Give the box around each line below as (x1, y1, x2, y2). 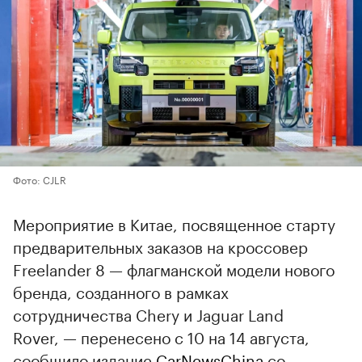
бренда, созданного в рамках (13, 278, 229, 303)
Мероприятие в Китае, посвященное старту (13, 210, 335, 235)
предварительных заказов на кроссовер (13, 233, 308, 258)
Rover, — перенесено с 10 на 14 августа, (13, 323, 309, 348)
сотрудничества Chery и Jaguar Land (13, 301, 284, 326)
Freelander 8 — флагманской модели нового (13, 255, 335, 280)
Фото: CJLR (13, 170, 66, 187)
